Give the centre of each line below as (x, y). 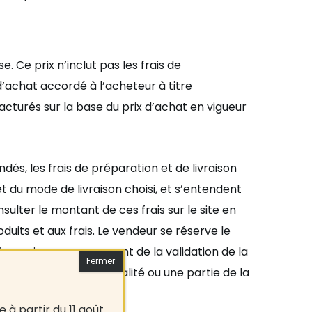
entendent (212, 189)
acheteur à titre (149, 86)
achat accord (42, 86)
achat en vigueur (201, 107)
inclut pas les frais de (124, 65)
